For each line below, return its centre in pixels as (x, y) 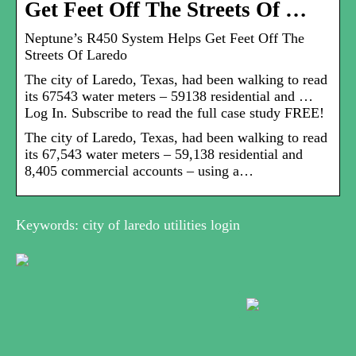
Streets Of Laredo (76, 55)
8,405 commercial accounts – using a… (139, 171)
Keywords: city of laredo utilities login (128, 225)
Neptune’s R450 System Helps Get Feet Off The (164, 39)
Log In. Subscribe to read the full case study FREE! (174, 113)
